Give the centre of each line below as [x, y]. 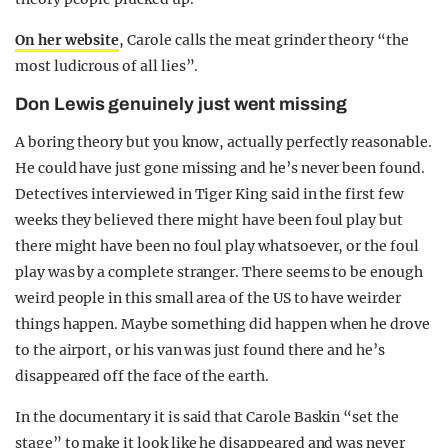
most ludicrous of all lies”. [107, 65]
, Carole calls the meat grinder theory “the [264, 39]
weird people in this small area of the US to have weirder [208, 297]
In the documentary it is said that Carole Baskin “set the [207, 416]
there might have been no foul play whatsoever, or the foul [217, 245]
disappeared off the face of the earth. [142, 375]
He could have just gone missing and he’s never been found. [220, 167]
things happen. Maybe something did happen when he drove [222, 323]
